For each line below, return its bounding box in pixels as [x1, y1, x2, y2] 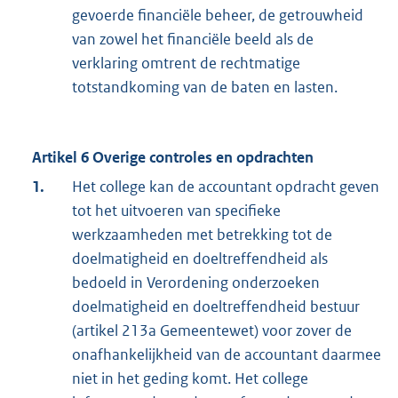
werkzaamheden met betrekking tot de [72, 225, 332, 245]
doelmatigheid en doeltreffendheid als [72, 249, 328, 269]
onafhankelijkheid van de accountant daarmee [72, 345, 381, 365]
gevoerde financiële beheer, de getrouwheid [72, 5, 363, 26]
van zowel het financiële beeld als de [72, 29, 314, 50]
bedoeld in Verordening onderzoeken [72, 273, 320, 293]
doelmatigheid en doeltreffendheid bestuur [72, 297, 360, 317]
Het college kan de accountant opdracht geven [72, 177, 379, 197]
